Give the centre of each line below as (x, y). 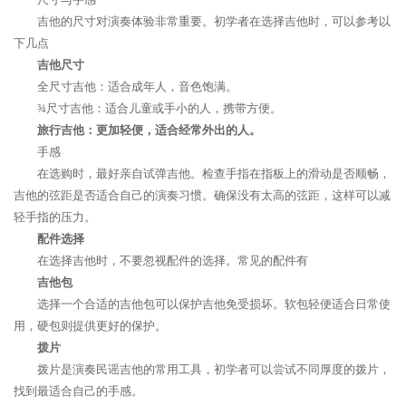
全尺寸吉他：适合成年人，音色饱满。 (137, 87)
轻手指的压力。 (55, 217)
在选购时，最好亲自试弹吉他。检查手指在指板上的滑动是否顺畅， (214, 174)
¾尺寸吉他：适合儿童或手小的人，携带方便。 (159, 108)
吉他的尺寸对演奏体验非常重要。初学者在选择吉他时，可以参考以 (214, 21)
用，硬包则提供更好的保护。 (90, 326)
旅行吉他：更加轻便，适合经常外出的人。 (149, 130)
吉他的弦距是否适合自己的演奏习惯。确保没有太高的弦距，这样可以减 (202, 195)
